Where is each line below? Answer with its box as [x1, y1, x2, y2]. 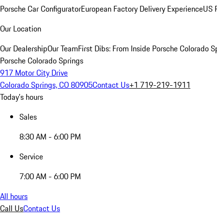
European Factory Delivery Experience [81, 3, 203, 15]
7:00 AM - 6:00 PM [19, 170, 81, 182]
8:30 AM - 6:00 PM [19, 131, 81, 142]
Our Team [47, 43, 78, 54]
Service [19, 151, 43, 162]
